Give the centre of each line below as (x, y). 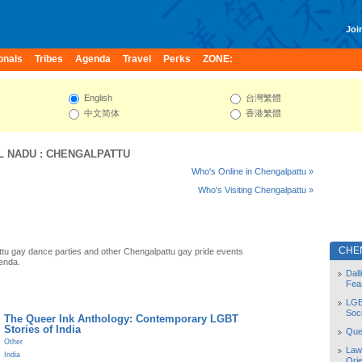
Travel (137, 59)
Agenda (93, 59)
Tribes (49, 59)
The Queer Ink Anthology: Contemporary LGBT (121, 319)
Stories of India (42, 329)
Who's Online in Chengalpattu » (253, 171)
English (97, 98)
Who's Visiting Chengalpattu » (256, 190)
